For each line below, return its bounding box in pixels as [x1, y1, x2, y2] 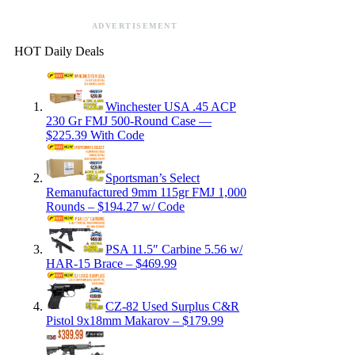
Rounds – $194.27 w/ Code [46, 199, 185, 213]
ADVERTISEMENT [91, 21, 178, 30]
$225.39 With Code [46, 128, 144, 142]
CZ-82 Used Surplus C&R [105, 299, 239, 313]
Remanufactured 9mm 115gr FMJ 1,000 [46, 185, 246, 199]
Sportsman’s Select [105, 170, 200, 185]
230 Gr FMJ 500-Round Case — [46, 113, 212, 128]
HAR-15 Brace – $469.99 [46, 256, 177, 270]
